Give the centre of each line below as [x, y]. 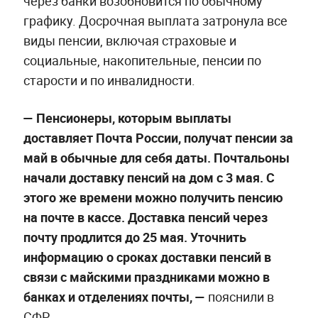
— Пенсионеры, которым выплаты [127, 117]
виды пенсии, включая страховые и [130, 40]
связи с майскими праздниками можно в [146, 276]
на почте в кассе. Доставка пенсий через [145, 217]
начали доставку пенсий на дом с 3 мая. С [149, 177]
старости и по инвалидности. [109, 80]
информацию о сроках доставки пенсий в [147, 257]
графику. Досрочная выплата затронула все [155, 20]
